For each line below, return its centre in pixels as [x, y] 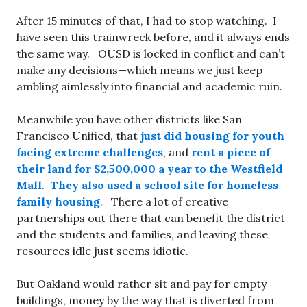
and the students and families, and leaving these [142, 234]
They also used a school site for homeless [164, 185]
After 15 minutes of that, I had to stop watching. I [147, 21]
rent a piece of [231, 152]
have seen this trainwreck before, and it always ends [153, 37]
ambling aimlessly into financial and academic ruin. [149, 86]
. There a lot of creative [164, 201]
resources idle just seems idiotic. [102, 251]
